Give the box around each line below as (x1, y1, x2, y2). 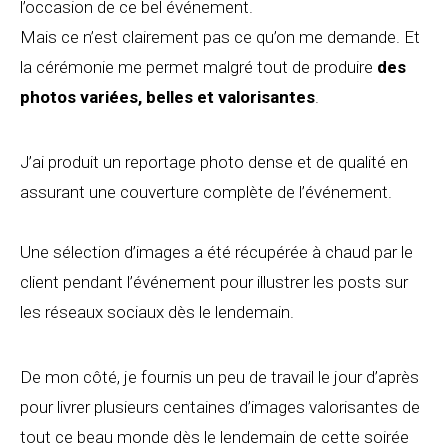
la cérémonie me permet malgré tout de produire (20, 57, 377, 78)
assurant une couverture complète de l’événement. (20, 182, 392, 203)
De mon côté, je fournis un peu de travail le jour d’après (20, 367, 419, 388)
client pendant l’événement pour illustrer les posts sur (20, 272, 408, 293)
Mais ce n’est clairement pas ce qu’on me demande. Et (20, 27, 420, 48)
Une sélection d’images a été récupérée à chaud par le (20, 242, 413, 263)
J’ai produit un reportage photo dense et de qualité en (20, 152, 408, 173)
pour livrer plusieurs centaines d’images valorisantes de (20, 397, 420, 418)
